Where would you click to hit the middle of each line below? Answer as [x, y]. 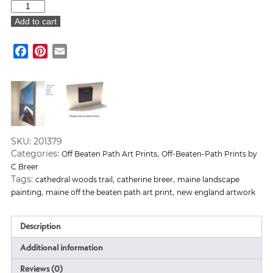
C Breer [24, 166]
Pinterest [70, 51]
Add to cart [35, 21]
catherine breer [145, 179]
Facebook [52, 51]
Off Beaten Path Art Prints [109, 154]
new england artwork [216, 192]
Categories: [36, 153]
